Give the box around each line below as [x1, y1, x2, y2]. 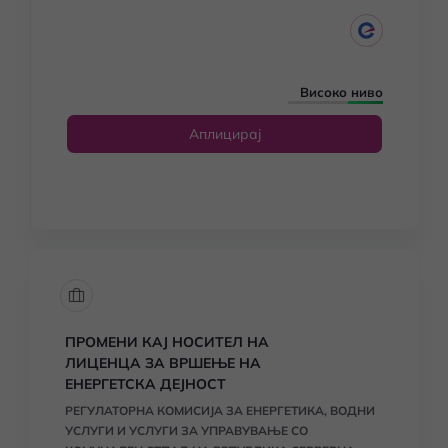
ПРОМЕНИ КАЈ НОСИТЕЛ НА [65, 333, 269, 351]
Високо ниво [300, 84, 383, 100]
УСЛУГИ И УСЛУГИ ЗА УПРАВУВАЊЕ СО [65, 423, 308, 438]
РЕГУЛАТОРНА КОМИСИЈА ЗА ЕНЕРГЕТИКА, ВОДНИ [65, 403, 375, 418]
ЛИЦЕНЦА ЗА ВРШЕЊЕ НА [65, 354, 261, 372]
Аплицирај [188, 125, 261, 143]
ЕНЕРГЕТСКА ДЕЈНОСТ [65, 375, 226, 393]
